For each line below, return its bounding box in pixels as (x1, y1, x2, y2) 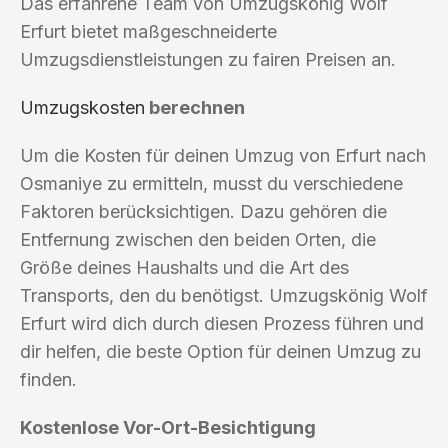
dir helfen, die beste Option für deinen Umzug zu (20, 340, 421, 362)
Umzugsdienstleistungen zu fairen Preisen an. (20, 48, 396, 70)
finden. (20, 368, 77, 390)
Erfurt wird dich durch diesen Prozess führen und (20, 312, 424, 334)
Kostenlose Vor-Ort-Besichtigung (20, 416, 316, 438)
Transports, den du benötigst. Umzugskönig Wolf (20, 284, 428, 306)
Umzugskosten (20, 96, 145, 118)
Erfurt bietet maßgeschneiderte (20, 20, 277, 42)
